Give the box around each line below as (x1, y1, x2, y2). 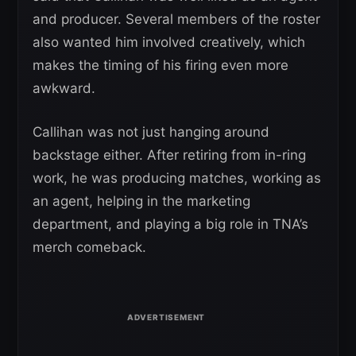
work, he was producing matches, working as (33, 169, 321, 186)
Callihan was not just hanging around (33, 123, 269, 140)
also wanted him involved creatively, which (33, 33, 305, 50)
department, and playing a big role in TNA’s (33, 215, 308, 232)
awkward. (33, 79, 95, 96)
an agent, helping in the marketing (33, 192, 250, 209)
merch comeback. (33, 238, 146, 255)
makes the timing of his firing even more (33, 56, 288, 73)
